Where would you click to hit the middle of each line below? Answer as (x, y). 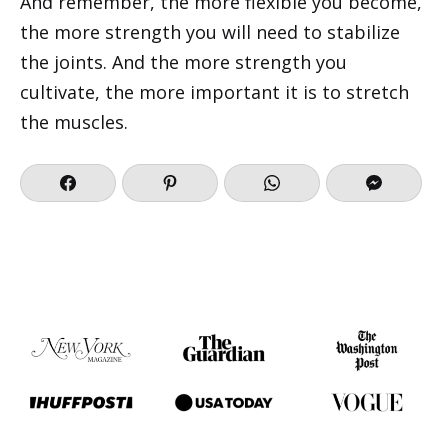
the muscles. (74, 122)
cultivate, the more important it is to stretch (214, 92)
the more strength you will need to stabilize (210, 32)
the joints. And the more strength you (183, 62)
